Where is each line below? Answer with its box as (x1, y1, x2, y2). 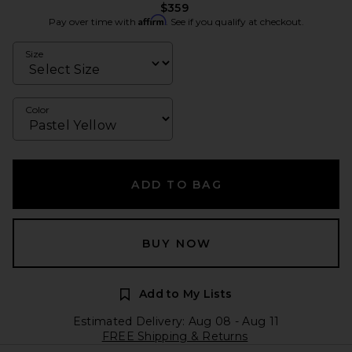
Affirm (137, 14, 166, 26)
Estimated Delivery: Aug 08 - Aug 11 (72, 314, 280, 328)
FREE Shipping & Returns (101, 329, 248, 343)
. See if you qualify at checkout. (165, 16, 304, 27)
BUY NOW (141, 236, 212, 251)
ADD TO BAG (131, 178, 222, 192)
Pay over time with (48, 16, 138, 27)
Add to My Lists (138, 287, 233, 301)
